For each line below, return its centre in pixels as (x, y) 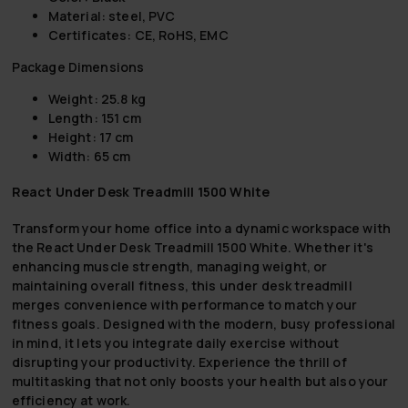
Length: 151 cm (94, 117)
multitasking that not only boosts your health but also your (200, 381)
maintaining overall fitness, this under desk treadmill (182, 285)
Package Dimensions (78, 66)
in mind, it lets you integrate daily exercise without (175, 342)
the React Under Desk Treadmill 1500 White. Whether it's (192, 247)
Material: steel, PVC (112, 15)
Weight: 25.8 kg (97, 98)
